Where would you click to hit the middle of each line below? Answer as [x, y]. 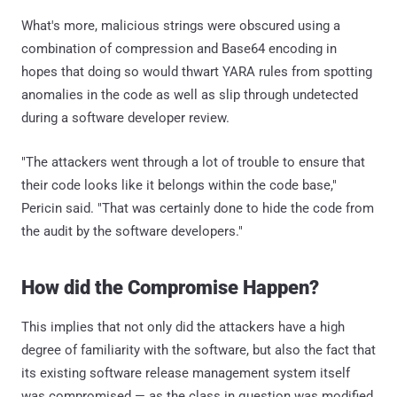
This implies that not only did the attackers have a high [183, 327]
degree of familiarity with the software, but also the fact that [198, 350]
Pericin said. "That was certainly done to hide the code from [198, 208]
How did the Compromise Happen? [170, 287]
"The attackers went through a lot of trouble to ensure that [193, 162]
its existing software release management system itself [186, 373]
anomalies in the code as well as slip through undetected [190, 94]
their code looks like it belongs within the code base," [179, 185]
